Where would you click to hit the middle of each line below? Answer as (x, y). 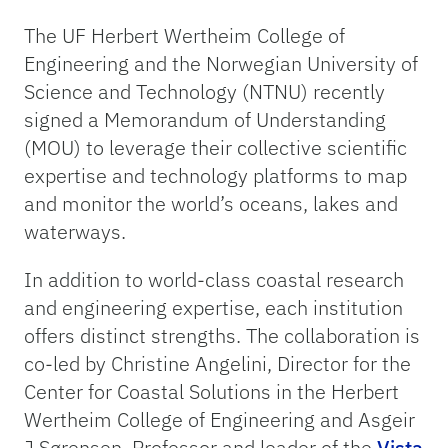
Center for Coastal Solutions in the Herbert (211, 392)
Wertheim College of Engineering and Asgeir (219, 420)
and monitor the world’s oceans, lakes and (211, 204)
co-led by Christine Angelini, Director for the (217, 364)
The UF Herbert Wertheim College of (184, 36)
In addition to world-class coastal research (214, 280)
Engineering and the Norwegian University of (221, 64)
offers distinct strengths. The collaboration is (222, 336)
